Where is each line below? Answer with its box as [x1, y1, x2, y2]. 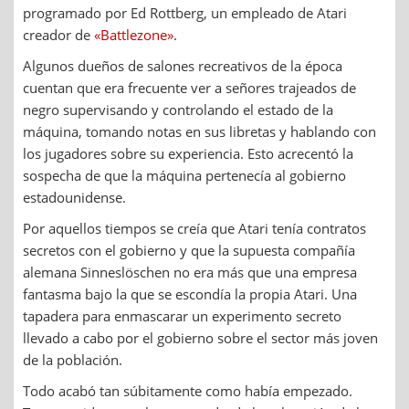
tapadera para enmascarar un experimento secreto [23, 306, 341, 325]
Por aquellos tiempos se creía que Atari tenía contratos [23, 218, 366, 237]
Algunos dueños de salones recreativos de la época [23, 56, 342, 75]
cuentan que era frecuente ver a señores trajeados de [23, 78, 356, 97]
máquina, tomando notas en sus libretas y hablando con [23, 121, 376, 141]
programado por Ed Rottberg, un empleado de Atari [23, 3, 347, 22]
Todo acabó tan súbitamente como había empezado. [23, 381, 352, 400]
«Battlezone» [94, 25, 173, 44]
